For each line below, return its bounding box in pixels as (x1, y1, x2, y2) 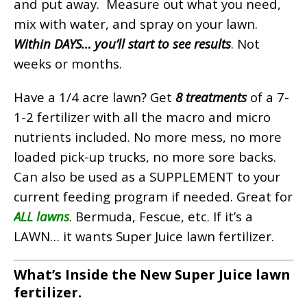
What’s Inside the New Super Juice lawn (14, 265, 291, 284)
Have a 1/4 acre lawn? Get (14, 88, 175, 106)
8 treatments (175, 88, 247, 106)
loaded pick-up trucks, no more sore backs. (14, 148, 276, 166)
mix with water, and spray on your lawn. (14, 15, 258, 33)
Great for (236, 188, 293, 206)
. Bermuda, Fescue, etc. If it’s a (69, 208, 253, 225)
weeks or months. (14, 55, 122, 73)
